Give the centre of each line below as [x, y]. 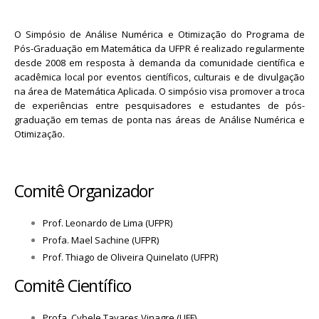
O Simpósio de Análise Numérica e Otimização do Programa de [159, 34]
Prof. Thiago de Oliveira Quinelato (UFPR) [130, 257]
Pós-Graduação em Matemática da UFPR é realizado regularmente [159, 48]
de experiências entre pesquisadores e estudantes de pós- [159, 105]
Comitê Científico [73, 285]
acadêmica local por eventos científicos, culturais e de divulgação [159, 77]
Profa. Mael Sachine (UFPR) [101, 240]
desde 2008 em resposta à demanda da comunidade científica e [159, 62]
